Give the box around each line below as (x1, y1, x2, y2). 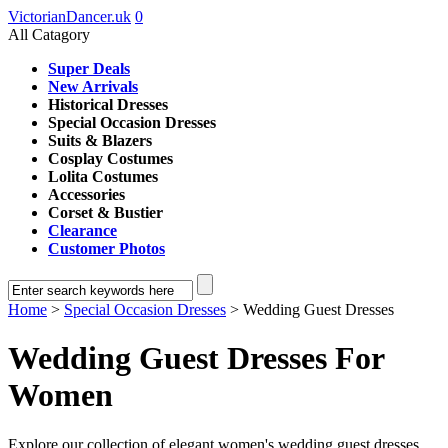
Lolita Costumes (48, 168, 158, 185)
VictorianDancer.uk (8, 8, 131, 25)
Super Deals (48, 60, 130, 77)
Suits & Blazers (48, 132, 152, 149)
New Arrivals (48, 78, 138, 95)
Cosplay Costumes (48, 150, 173, 167)
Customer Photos (48, 240, 165, 257)
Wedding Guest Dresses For (8, 340, 384, 377)
